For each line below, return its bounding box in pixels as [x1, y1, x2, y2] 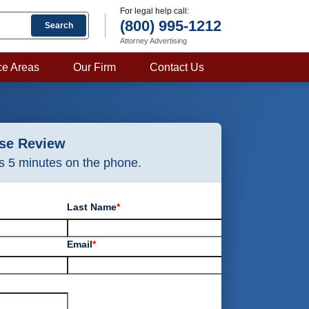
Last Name [67, 201, 117, 212]
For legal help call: [120, 6, 189, 16]
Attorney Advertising [120, 37, 187, 45]
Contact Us [150, 61, 205, 73]
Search [44, 20, 73, 30]
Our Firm [73, 61, 117, 73]
